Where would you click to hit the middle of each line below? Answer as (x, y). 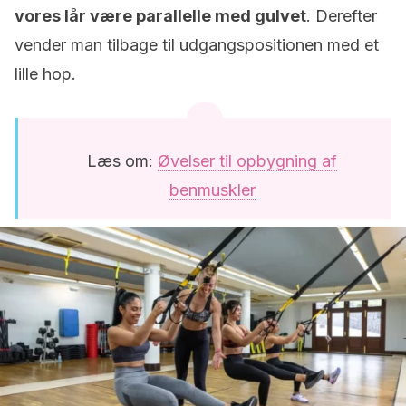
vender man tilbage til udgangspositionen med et (197, 45)
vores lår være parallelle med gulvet (160, 16)
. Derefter (342, 16)
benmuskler (212, 190)
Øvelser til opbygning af (247, 161)
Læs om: (122, 161)
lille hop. (45, 74)
